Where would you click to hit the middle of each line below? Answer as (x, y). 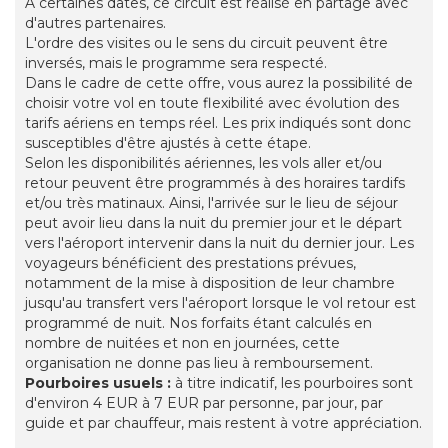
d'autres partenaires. (95, 23)
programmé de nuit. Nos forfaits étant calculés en (198, 323)
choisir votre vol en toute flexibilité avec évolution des (212, 103)
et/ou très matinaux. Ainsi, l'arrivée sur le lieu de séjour (211, 203)
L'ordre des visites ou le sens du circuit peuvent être (206, 43)
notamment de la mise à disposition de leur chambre (210, 283)
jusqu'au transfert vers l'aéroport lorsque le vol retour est (220, 303)
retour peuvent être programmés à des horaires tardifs (215, 183)
